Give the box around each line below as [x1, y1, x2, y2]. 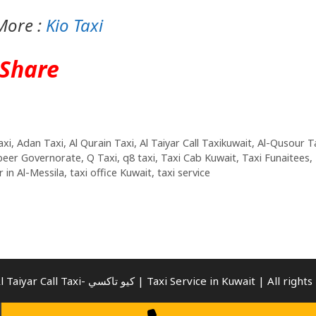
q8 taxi [123, 150, 155, 164]
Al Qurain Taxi [68, 135, 134, 150]
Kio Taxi [45, 13, 107, 37]
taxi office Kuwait [70, 165, 152, 179]
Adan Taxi [16, 135, 63, 150]
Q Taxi [87, 150, 117, 164]
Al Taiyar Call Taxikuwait [139, 135, 252, 150]
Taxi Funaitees [242, 150, 310, 164]
